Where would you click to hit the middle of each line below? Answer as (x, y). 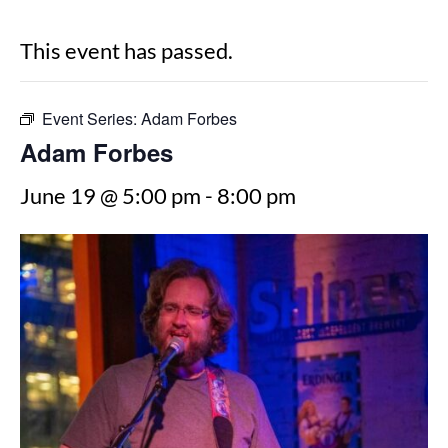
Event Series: (91, 118)
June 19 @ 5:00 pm (110, 195)
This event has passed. (126, 50)
